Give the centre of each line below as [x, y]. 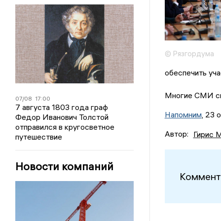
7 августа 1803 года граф [62, 107]
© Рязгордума [189, 53]
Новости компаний [65, 166]
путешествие [39, 137]
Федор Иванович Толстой [62, 117]
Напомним [183, 115]
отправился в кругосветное [65, 127]
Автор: [176, 134]
